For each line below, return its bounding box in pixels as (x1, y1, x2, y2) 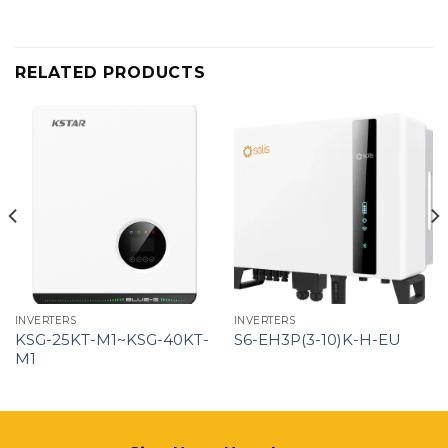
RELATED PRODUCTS (15, 62, 206, 82)
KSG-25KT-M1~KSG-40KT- (14, 329, 209, 349)
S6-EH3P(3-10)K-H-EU (233, 330, 401, 350)
